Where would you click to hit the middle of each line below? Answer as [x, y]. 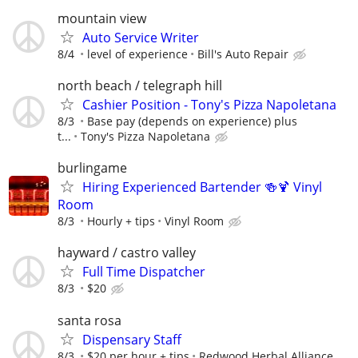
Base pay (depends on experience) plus [192, 121]
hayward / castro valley [127, 253]
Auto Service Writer [141, 37]
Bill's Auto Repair [243, 54]
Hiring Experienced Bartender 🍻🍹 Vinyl [202, 187]
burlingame [92, 168]
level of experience [137, 54]
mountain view [102, 18]
